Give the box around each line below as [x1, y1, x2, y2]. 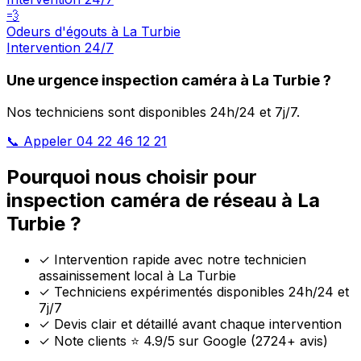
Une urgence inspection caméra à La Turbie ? [6, 70, 331, 89]
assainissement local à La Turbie [39, 268, 236, 284]
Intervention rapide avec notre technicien [50, 251, 306, 268]
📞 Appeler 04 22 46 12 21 [6, 133, 167, 150]
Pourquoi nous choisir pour [6, 165, 257, 189]
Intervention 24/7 [6, 39, 114, 56]
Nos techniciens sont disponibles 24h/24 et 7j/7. [6, 104, 300, 121]
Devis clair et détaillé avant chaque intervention [50, 316, 342, 333]
